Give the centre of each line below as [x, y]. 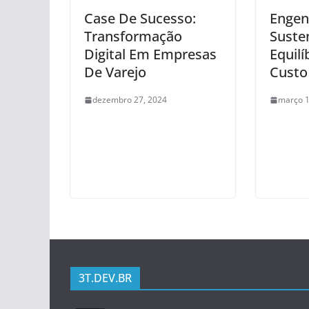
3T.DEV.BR [105, 278]
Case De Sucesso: [140, 18]
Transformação [133, 36]
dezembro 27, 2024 [130, 100]
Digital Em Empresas [150, 54]
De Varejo [115, 72]
